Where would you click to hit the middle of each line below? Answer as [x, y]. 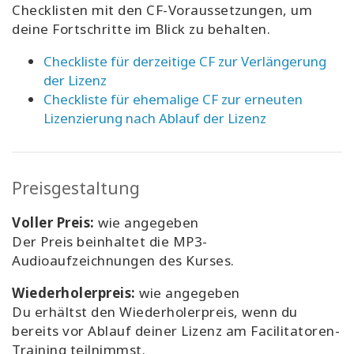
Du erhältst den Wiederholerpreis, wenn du [155, 312]
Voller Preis [51, 223]
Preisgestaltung [76, 188]
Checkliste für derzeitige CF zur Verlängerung [185, 62]
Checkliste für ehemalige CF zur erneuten [173, 100]
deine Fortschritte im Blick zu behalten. [141, 29]
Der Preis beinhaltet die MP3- [110, 242]
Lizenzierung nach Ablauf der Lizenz [155, 119]
